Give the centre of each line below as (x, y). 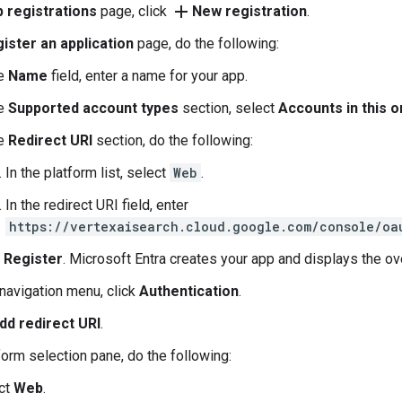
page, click (134, 11)
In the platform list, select (87, 173)
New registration (249, 11)
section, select (228, 108)
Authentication (189, 291)
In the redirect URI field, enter (97, 205)
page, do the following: (206, 44)
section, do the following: (173, 140)
